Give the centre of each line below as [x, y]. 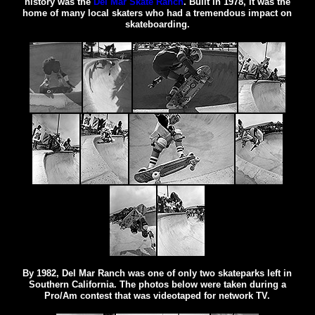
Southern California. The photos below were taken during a [157, 284]
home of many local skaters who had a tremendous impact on [157, 13]
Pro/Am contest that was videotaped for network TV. [157, 295]
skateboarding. [157, 24]
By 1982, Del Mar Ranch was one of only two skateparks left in [157, 273]
